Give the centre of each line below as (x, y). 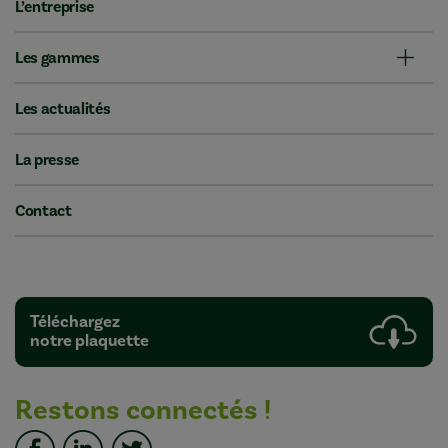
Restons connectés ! (143, 410)
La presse (47, 159)
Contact (43, 210)
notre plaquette (89, 340)
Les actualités (63, 108)
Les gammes (57, 57)
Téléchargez (75, 321)
